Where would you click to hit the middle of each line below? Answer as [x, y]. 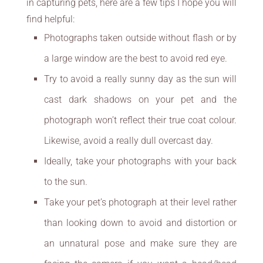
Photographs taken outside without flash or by [140, 38]
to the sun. [65, 182]
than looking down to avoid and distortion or [140, 223]
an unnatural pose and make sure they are [140, 243]
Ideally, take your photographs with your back [140, 161]
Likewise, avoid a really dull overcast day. [128, 141]
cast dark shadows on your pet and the [140, 100]
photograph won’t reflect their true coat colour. [140, 120]
